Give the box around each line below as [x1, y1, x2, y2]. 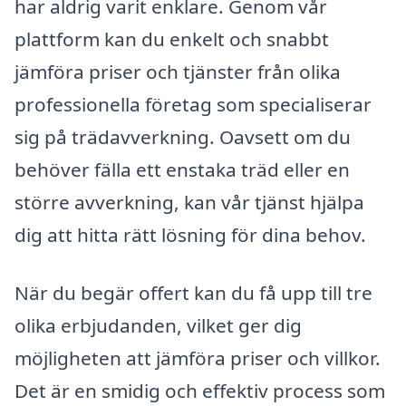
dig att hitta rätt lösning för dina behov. [14, 222, 366, 248]
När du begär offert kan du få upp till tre [14, 280, 372, 306]
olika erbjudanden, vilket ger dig [14, 313, 302, 339]
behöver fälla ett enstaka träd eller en [14, 157, 350, 183]
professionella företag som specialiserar [14, 92, 372, 118]
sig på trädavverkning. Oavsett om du [14, 124, 351, 150]
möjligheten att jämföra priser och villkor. [14, 345, 381, 372]
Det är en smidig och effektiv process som [14, 378, 385, 404]
